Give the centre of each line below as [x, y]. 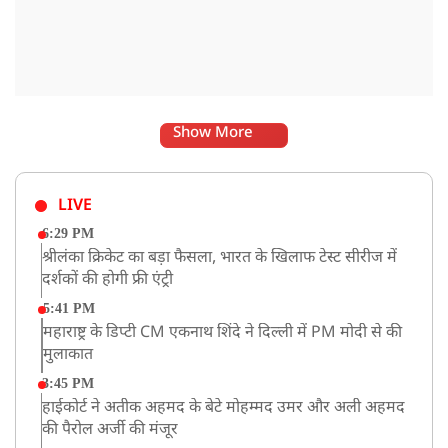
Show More [214, 133]
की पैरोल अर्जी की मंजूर [110, 430]
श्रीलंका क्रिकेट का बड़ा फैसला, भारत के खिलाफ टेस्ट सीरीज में [220, 258]
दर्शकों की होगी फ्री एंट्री [108, 280]
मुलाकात [67, 355]
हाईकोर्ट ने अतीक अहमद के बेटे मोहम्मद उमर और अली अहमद [224, 408]
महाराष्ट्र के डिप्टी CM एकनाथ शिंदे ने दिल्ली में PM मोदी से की [222, 333]
